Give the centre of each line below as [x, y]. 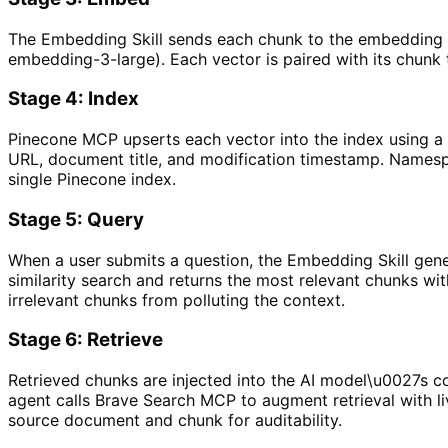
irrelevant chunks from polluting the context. [176, 299]
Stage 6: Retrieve [85, 340]
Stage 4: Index [73, 99]
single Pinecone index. [92, 179]
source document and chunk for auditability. [175, 419]
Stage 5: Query [76, 219]
